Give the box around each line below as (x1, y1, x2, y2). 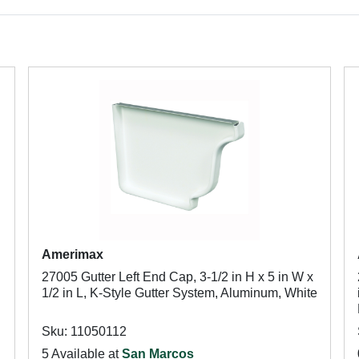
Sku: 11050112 (41, 325, 127, 338)
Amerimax (41, 248, 103, 261)
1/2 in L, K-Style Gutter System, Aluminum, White (41, 286, 317, 300)
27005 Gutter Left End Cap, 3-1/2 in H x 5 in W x (41, 270, 313, 284)
